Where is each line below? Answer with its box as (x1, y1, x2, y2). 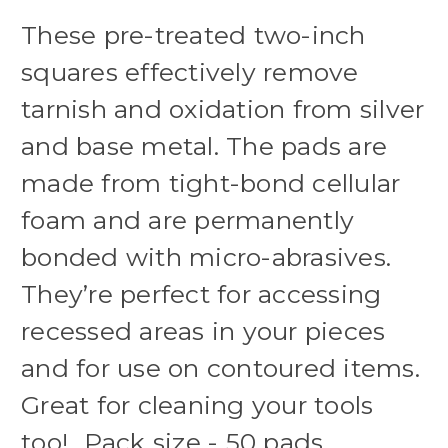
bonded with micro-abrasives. (21, 242, 391, 273)
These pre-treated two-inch (21, 20, 366, 51)
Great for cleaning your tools (21, 390, 374, 421)
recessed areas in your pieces (21, 316, 386, 347)
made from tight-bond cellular (21, 168, 401, 199)
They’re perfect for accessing (21, 279, 382, 310)
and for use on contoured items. (21, 353, 420, 384)
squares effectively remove (21, 57, 359, 88)
